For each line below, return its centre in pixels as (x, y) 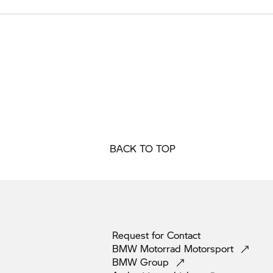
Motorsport (210, 249)
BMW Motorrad (148, 249)
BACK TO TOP (143, 149)
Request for (140, 235)
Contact (184, 235)
